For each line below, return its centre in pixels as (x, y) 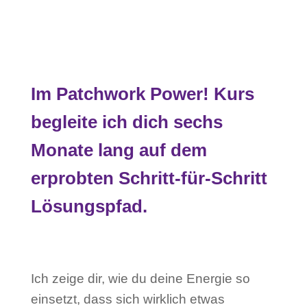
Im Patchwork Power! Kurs (142, 94)
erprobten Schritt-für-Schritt (149, 179)
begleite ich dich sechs (126, 122)
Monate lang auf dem (119, 150)
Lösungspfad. (89, 207)
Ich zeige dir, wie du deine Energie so (140, 279)
